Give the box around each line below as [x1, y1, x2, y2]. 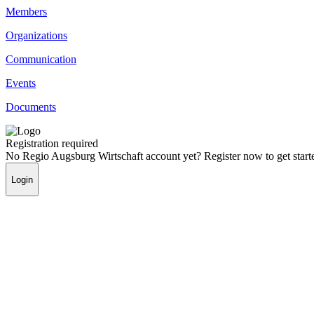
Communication [6, 53, 76, 66]
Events [6, 77, 36, 90]
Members [6, 6, 47, 18]
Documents [6, 101, 56, 114]
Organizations [6, 29, 67, 42]
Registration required [6, 137, 98, 150]
